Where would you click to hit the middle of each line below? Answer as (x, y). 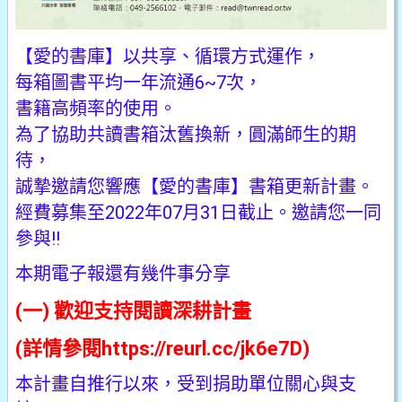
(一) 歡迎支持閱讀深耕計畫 (133, 311)
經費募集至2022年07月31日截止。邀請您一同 (198, 213)
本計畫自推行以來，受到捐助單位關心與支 (186, 385)
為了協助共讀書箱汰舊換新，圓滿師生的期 (186, 135)
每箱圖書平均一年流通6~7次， (139, 83)
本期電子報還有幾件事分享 (123, 274)
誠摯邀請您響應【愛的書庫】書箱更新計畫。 (195, 187)
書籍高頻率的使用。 (96, 109)
